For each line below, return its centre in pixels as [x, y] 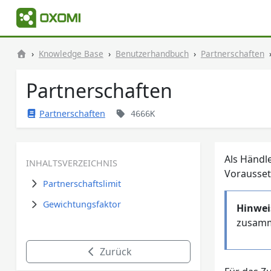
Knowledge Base [71, 54]
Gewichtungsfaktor [82, 204]
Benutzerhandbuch [152, 54]
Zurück [114, 252]
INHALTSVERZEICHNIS [71, 163]
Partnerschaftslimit [82, 183]
